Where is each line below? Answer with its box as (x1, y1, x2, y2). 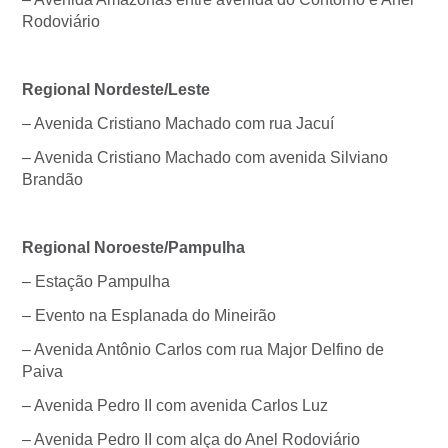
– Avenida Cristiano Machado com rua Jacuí (22, 115, 334, 132)
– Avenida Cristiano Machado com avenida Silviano (22, 149, 388, 166)
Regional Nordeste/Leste (22, 81, 210, 98)
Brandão (22, 171, 83, 188)
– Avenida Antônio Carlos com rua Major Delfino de (22, 341, 384, 358)
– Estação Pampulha (22, 273, 170, 290)
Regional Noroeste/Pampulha (22, 239, 245, 256)
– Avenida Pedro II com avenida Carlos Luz (22, 397, 328, 414)
